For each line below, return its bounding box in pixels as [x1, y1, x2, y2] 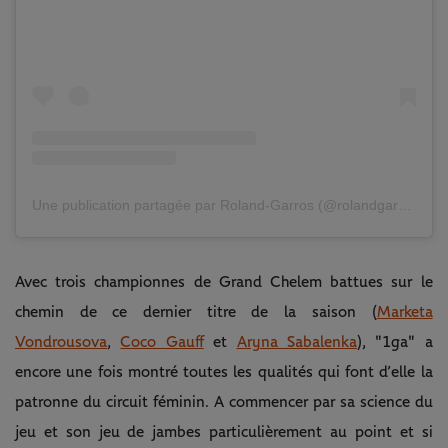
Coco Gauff [120, 333, 204, 350]
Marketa [376, 303, 433, 320]
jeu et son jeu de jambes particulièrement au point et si [15, 423, 433, 440]
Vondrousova [15, 333, 107, 350]
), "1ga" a [356, 333, 433, 350]
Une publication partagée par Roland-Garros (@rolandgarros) [398, 196, 412, 213]
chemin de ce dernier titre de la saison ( [15, 303, 377, 320]
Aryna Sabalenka [236, 333, 357, 350]
